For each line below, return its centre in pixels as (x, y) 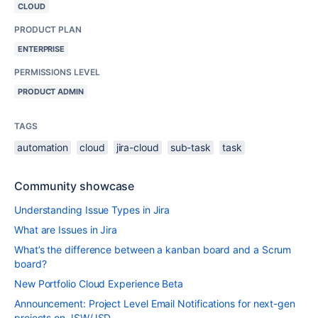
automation (43, 147)
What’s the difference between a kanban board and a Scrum (153, 250)
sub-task (191, 147)
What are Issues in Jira (66, 230)
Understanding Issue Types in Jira (92, 210)
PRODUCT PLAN (48, 29)
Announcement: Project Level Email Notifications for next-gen (155, 303)
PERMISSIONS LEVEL (57, 72)
